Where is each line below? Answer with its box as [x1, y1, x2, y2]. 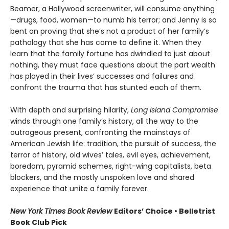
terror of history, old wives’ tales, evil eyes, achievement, [10, 149, 211, 160]
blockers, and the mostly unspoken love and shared [10, 172, 194, 182]
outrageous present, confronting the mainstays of [10, 127, 191, 138]
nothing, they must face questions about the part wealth [10, 59, 215, 70]
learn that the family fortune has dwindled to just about [10, 48, 210, 59]
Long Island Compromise [131, 104, 218, 115]
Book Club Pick [10, 217, 67, 227]
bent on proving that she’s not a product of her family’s [10, 26, 209, 36]
